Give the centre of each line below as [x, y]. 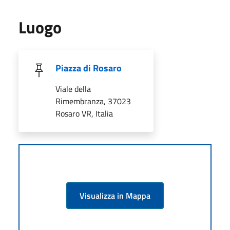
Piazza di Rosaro [89, 68]
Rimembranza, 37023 [93, 101]
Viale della [73, 89]
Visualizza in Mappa [115, 195]
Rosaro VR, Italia [84, 113]
